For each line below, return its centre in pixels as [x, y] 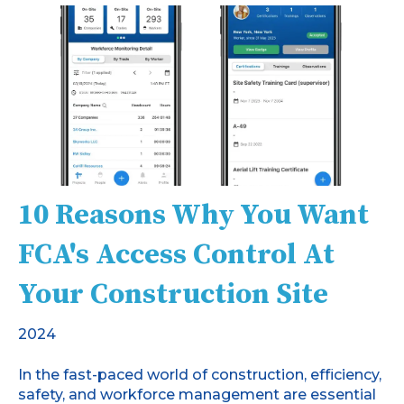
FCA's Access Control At [176, 256]
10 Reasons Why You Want [193, 216]
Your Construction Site [173, 295]
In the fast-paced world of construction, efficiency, [200, 374]
